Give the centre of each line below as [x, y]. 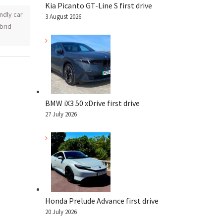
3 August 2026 [63, 17]
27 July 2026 [61, 114]
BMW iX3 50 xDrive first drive [92, 103]
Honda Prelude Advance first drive [102, 200]
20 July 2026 [61, 212]
